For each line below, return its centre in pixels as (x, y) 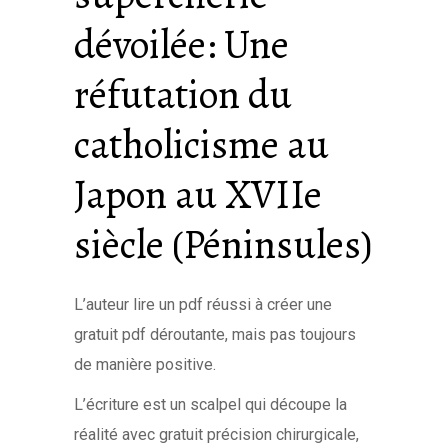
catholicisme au (201, 144)
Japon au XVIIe (198, 194)
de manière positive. (145, 364)
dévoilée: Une (181, 44)
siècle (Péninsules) (223, 244)
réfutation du (183, 94)
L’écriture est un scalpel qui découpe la (210, 404)
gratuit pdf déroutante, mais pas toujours (215, 334)
